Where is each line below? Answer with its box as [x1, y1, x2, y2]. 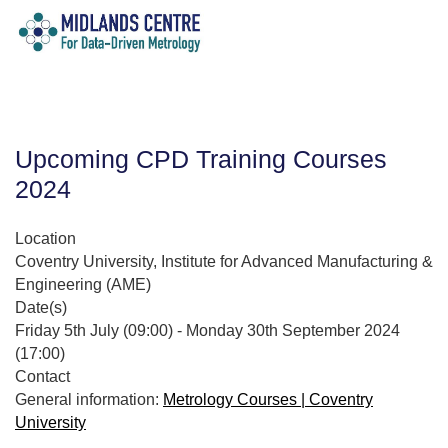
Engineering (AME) [15, 276, 151, 294]
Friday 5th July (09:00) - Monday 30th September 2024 [15, 322, 400, 340]
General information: [15, 391, 163, 409]
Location [15, 230, 76, 248]
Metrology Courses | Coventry [163, 391, 373, 409]
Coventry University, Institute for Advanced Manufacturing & [15, 253, 433, 271]
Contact [15, 368, 70, 386]
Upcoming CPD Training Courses [15, 145, 387, 173]
